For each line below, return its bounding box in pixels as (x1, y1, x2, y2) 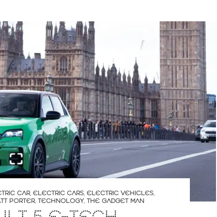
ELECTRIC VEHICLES (87, 189, 154, 198)
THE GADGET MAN (87, 197, 144, 205)
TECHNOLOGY (38, 197, 84, 205)
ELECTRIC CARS (33, 189, 84, 198)
